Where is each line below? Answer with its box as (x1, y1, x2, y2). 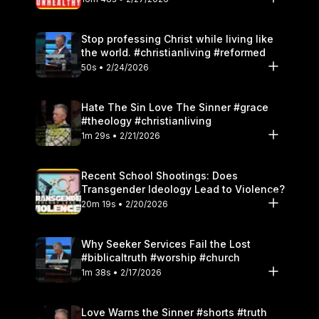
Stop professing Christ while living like (81, 32, 273, 45)
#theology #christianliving (81, 114, 211, 127)
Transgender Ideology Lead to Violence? (81, 182, 285, 195)
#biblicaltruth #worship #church (81, 251, 240, 263)
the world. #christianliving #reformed (81, 46, 266, 58)
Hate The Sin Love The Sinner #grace (81, 100, 268, 113)
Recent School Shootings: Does (81, 169, 238, 182)
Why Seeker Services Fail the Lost (81, 237, 251, 250)
